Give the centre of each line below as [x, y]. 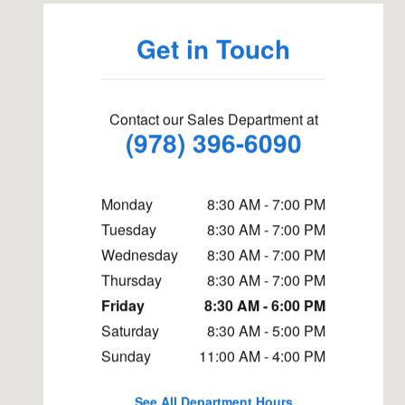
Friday [123, 306]
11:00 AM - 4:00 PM [262, 356]
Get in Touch [213, 49]
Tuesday [129, 230]
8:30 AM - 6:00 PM [265, 306]
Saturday [130, 331]
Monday [127, 204]
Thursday [132, 280]
